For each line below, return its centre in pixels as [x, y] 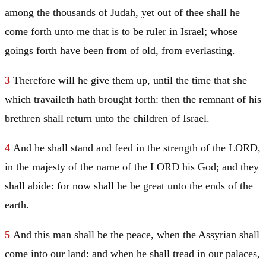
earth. [17, 205]
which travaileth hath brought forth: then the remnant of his [133, 99]
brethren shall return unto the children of [94, 118]
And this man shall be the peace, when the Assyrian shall [136, 235]
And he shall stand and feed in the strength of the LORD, [137, 148]
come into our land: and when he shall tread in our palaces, [132, 254]
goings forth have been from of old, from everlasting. [120, 51]
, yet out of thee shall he [188, 13]
